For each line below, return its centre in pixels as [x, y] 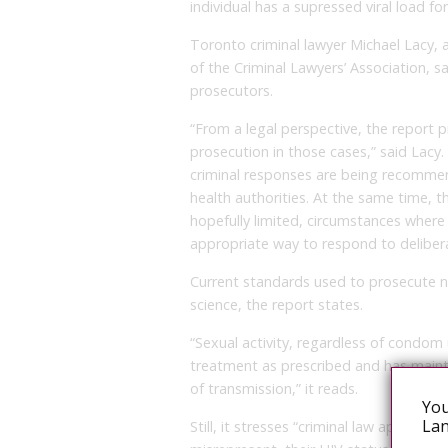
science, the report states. [276, 304]
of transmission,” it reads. [274, 388]
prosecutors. [231, 90]
